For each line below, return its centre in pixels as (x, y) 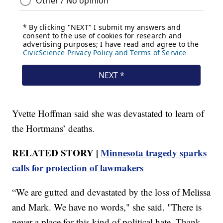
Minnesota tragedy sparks (154, 153)
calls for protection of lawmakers (78, 168)
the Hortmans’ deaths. (54, 128)
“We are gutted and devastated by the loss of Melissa (111, 192)
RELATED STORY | (56, 153)
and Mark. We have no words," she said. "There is (107, 207)
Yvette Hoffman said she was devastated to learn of (108, 113)
